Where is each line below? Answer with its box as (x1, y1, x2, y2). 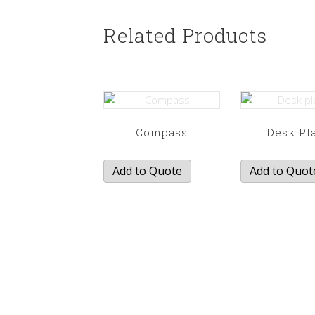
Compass (136, 124, 188, 139)
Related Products (103, 22, 267, 49)
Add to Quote (112, 163, 182, 179)
